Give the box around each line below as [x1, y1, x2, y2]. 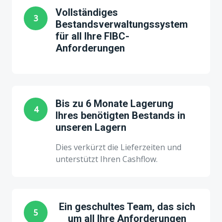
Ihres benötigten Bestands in [55, 110, 185, 121]
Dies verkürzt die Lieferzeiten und [55, 142, 181, 153]
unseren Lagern [55, 121, 126, 133]
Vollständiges [55, 6, 118, 18]
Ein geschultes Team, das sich [58, 201, 195, 213]
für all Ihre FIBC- [55, 30, 129, 42]
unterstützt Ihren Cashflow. [55, 154, 158, 165]
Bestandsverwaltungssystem [55, 18, 188, 30]
